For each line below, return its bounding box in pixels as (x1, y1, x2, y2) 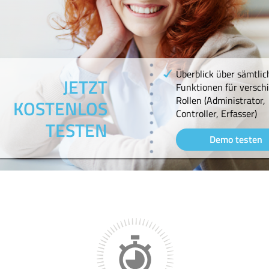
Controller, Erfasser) (175, 106, 257, 121)
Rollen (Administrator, (175, 93, 265, 107)
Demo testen (209, 132, 262, 147)
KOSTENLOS (13, 95, 107, 122)
